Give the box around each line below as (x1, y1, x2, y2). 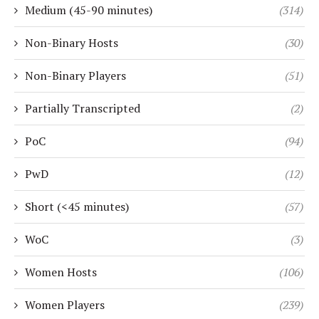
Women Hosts (25, 264, 97, 280)
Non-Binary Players (25, 68, 126, 83)
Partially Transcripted (25, 100, 140, 116)
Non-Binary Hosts (25, 35, 118, 51)
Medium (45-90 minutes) (25, 2, 152, 18)
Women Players (25, 297, 105, 313)
